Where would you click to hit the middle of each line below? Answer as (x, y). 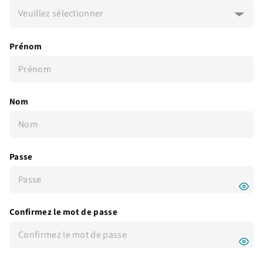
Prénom (26, 47)
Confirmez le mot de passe (63, 212)
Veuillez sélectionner (61, 14)
